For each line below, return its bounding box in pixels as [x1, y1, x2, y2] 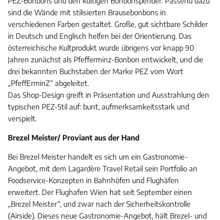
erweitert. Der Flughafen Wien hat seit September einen [8, 188, 192, 197]
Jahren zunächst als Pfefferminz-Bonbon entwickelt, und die [8, 55, 203, 64]
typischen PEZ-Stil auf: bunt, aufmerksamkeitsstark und [8, 102, 189, 111]
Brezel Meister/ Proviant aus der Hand [8, 133, 139, 142]
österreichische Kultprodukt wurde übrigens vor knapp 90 [8, 43, 194, 53]
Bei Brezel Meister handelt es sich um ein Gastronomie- [8, 152, 188, 162]
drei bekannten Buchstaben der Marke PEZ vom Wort [8, 67, 183, 76]
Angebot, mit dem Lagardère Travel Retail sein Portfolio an [8, 164, 197, 173]
